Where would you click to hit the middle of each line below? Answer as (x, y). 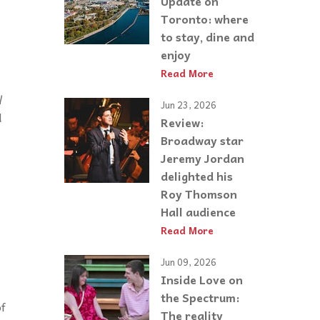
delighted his (197, 175)
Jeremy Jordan (202, 157)
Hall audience (198, 211)
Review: (182, 122)
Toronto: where (205, 19)
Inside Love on (202, 279)
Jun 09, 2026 (189, 262)
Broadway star (202, 140)
